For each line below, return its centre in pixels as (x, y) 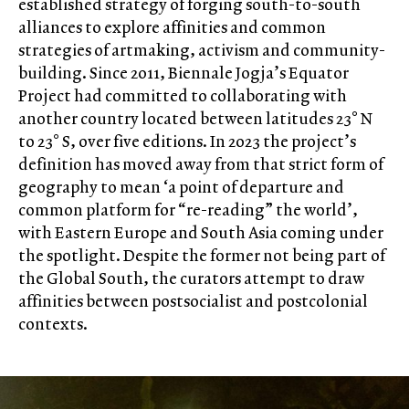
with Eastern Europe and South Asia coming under (201, 233)
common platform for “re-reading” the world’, (188, 210)
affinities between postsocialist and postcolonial (193, 301)
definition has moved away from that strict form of (201, 164)
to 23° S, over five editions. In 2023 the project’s (187, 142)
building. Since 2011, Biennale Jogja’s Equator (184, 73)
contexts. (53, 324)
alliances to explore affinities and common (172, 27)
